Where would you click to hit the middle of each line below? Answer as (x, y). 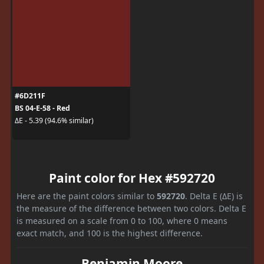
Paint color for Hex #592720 (132, 178)
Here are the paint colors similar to (87, 196)
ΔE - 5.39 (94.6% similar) (54, 121)
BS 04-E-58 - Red (42, 108)
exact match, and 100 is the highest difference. (110, 233)
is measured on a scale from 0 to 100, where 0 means (122, 220)
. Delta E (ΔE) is (214, 196)
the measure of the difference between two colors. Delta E (131, 208)
